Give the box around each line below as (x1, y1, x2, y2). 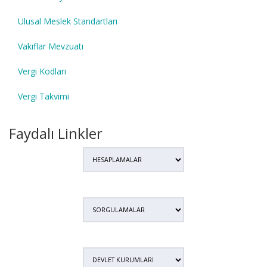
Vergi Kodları (18, 66, 66, 77)
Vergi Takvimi (18, 91, 69, 103)
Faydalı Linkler (9, 123, 103, 144)
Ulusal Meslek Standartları (18, 15, 117, 27)
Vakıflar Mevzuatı (18, 41, 83, 52)
